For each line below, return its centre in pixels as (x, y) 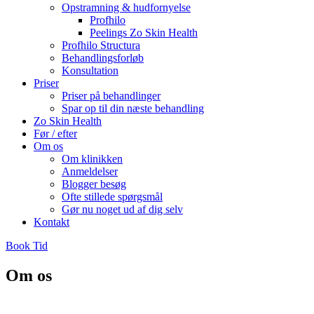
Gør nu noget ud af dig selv (122, 209)
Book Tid (27, 246)
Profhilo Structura (101, 45)
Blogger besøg (94, 184)
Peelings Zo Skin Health (144, 33)
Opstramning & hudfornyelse (126, 7)
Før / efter (55, 134)
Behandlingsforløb (103, 58)
